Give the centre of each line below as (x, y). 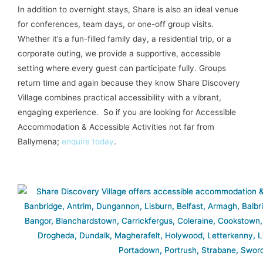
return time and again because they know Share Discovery (129, 82)
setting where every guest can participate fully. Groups (122, 68)
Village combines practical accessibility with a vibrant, (119, 97)
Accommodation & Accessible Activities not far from (116, 127)
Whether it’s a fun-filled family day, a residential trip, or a (124, 38)
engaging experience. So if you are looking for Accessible (127, 112)
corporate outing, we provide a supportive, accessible (119, 53)
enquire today (88, 141)
